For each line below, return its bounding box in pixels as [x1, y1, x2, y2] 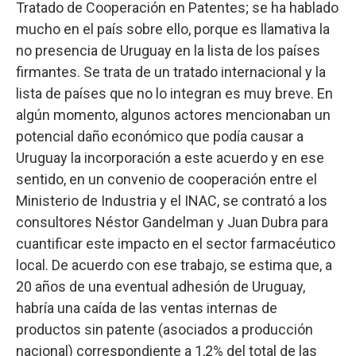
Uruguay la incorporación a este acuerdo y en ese [16, 149, 324, 166]
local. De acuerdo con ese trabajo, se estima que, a [16, 256, 332, 273]
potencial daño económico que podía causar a [16, 127, 304, 145]
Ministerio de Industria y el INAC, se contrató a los [16, 192, 327, 209]
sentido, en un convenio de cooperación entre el [16, 170, 317, 188]
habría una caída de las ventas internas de [16, 299, 277, 316]
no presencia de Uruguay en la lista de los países [16, 41, 320, 59]
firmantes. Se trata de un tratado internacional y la [16, 63, 326, 80]
